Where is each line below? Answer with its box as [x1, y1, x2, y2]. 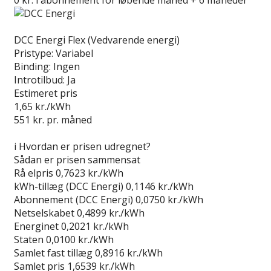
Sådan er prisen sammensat [14, 152, 140, 166]
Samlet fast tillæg [14, 246, 93, 260]
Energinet [14, 219, 59, 233]
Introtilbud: [14, 73, 65, 87]
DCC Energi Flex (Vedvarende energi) [14, 33, 180, 47]
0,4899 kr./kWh [77, 206, 145, 220]
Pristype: [14, 46, 53, 60]
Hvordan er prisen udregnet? [19, 139, 151, 153]
